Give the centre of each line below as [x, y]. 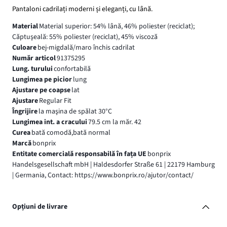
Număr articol [34, 59]
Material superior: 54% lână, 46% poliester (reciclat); [117, 27]
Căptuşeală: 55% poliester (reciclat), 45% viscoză [85, 37]
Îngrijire [25, 112]
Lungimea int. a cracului [50, 122]
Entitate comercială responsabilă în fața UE [79, 154]
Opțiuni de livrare [40, 207]
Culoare [24, 48]
